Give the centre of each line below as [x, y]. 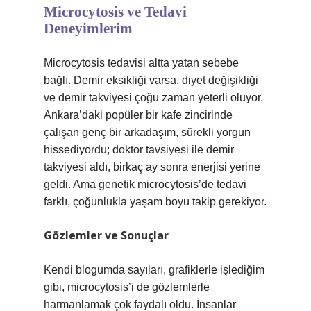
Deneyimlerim [88, 28]
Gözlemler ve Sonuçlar [106, 235]
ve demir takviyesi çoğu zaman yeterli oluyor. [153, 98]
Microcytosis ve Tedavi [115, 12]
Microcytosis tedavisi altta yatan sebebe [141, 63]
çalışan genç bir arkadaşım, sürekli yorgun [147, 132]
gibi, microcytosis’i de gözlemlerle [127, 287]
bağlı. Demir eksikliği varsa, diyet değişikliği [151, 80]
